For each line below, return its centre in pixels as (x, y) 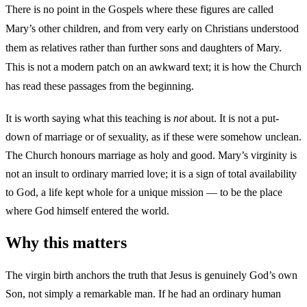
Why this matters (66, 242)
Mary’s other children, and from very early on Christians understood (152, 28)
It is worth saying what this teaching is (89, 118)
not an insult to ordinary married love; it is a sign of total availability (151, 174)
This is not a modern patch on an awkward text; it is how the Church (153, 66)
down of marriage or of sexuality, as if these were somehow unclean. (153, 137)
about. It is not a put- (233, 118)
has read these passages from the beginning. (100, 86)
